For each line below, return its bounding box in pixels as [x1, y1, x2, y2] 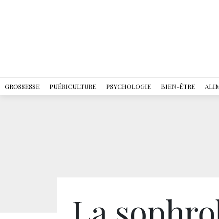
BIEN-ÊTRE [161, 82, 195, 90]
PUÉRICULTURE [49, 82, 96, 90]
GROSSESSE [5, 82, 40, 90]
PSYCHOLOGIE [106, 82, 151, 90]
